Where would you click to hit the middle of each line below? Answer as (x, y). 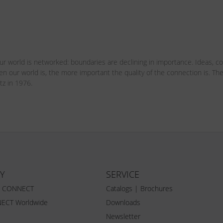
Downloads (123, 203)
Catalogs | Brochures (140, 189)
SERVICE (123, 174)
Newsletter (123, 217)
